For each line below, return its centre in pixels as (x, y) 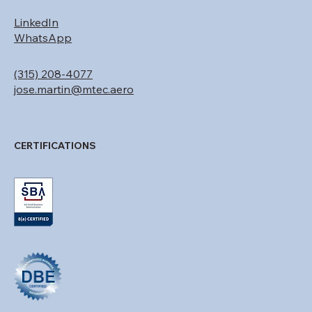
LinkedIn (36, 44)
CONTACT (38, 9)
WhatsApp (43, 60)
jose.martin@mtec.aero (74, 111)
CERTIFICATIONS (55, 167)
